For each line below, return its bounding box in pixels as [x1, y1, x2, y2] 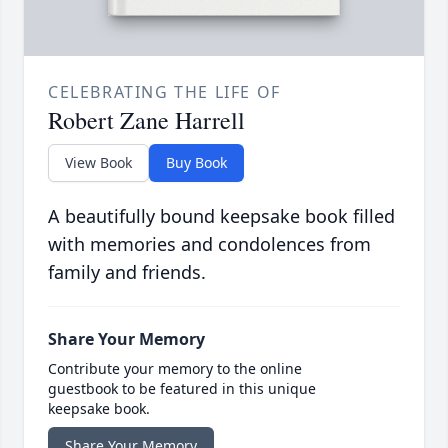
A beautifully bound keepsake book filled [48, 204, 395, 229]
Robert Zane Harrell [48, 104, 245, 137]
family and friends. [48, 260, 206, 285]
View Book [65, 153, 132, 173]
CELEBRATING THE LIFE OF [48, 81, 281, 104]
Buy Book [166, 153, 227, 173]
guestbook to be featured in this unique [48, 379, 316, 399]
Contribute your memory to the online [48, 359, 302, 379]
